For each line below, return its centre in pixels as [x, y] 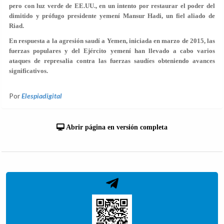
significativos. [28, 71]
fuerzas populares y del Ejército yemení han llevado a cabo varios [112, 51]
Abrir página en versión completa [116, 127]
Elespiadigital [42, 96]
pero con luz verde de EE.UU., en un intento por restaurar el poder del [112, 6]
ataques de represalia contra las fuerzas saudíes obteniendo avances [112, 61]
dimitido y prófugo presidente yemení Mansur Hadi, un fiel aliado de [112, 16]
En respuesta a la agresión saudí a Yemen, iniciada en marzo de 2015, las [112, 41]
